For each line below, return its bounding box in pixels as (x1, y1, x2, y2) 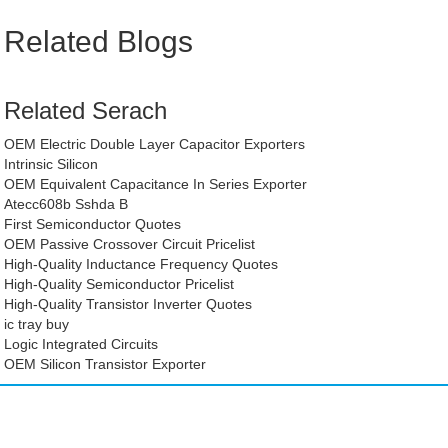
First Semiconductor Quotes (4, 215, 182, 232)
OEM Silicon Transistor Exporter (4, 355, 207, 372)
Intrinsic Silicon (4, 155, 99, 172)
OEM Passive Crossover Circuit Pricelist (4, 235, 256, 252)
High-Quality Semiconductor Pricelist (4, 275, 235, 292)
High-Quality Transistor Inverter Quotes (4, 295, 253, 312)
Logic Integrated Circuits (4, 335, 159, 352)
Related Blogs (4, 24, 194, 58)
